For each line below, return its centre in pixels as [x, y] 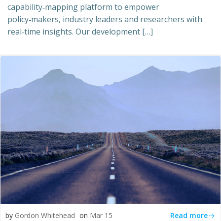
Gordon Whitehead [45, 215]
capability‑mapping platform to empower [83, 7]
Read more [189, 215]
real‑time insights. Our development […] [80, 32]
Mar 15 [101, 215]
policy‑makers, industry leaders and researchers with [105, 19]
